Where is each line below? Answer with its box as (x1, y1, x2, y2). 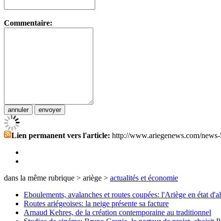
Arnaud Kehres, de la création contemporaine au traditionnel (24, 208, 211, 217)
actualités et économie (110, 174, 178, 182)
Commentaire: (4, 19, 52, 27)
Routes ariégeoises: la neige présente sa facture (24, 199, 169, 208)
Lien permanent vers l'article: (11, 131, 110, 140)
